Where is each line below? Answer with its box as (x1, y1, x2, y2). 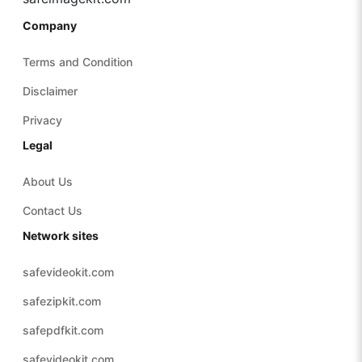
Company (22, 18, 77, 32)
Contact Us (22, 203, 82, 217)
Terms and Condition (22, 54, 133, 69)
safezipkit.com (22, 293, 101, 308)
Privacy (22, 112, 62, 127)
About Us (22, 174, 73, 188)
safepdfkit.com (22, 322, 103, 337)
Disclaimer (22, 83, 78, 98)
